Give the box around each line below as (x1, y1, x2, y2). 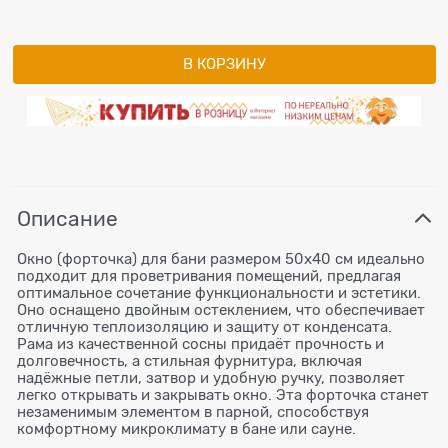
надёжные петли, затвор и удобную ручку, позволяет (17, 369, 405, 386)
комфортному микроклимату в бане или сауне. (17, 420, 356, 437)
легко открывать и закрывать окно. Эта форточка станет (17, 386, 429, 403)
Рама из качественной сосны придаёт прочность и (17, 335, 384, 352)
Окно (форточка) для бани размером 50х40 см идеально (17, 250, 425, 267)
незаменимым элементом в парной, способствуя (17, 403, 369, 420)
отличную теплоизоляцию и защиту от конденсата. (17, 318, 392, 335)
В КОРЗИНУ (182, 55, 266, 72)
